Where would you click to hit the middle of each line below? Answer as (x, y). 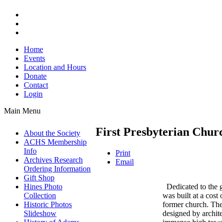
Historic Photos (48, 205)
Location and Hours (55, 67)
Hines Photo (43, 187)
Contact (36, 85)
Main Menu (22, 111)
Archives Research (53, 160)
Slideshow (40, 214)
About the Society (52, 133)
